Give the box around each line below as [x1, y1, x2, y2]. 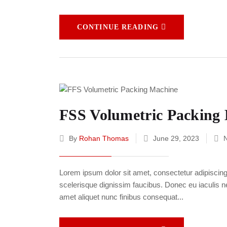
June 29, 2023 [151, 134, 201, 143]
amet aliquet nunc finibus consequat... [59, 193, 183, 202]
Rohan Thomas [79, 134, 129, 143]
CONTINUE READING [77, 23, 159, 31]
